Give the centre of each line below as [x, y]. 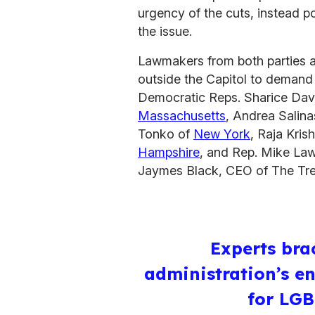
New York [222, 134]
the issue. [165, 31]
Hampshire [169, 152]
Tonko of [166, 134]
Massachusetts [182, 115]
